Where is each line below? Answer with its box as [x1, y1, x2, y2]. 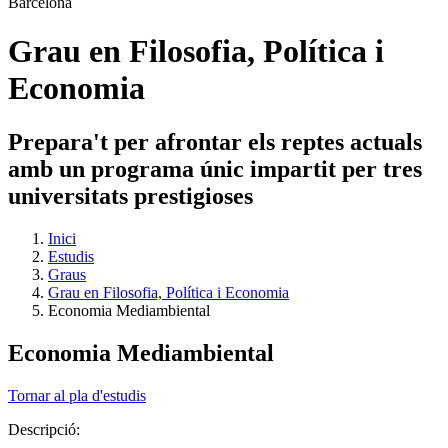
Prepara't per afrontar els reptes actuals [8, 128, 422, 155]
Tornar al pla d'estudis [8, 386, 146, 404]
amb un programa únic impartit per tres [8, 155, 422, 182]
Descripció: [8, 420, 84, 438]
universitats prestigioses [8, 182, 253, 209]
